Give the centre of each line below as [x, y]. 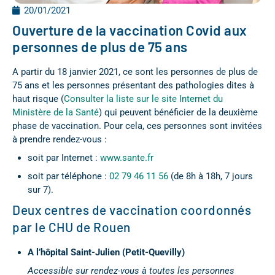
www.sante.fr [127, 157]
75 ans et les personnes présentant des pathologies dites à [133, 85]
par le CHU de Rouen [72, 227]
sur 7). [41, 189]
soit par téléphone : [68, 176]
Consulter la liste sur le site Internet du [143, 99]
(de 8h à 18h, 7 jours [211, 176]
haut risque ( [38, 99]
